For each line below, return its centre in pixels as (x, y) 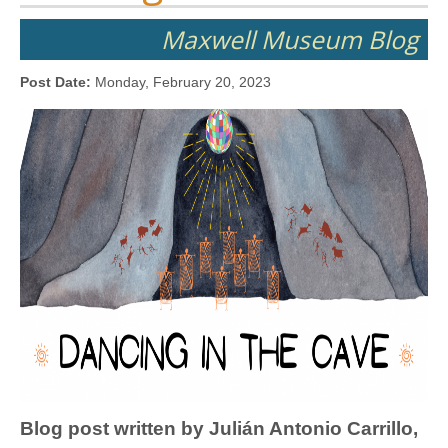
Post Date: (57, 82)
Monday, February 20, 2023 (183, 82)
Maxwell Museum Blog (289, 40)
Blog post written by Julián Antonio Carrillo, (219, 429)
